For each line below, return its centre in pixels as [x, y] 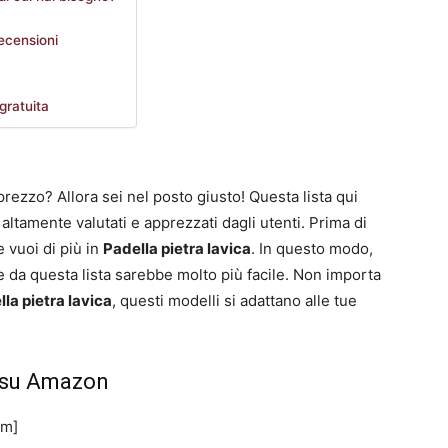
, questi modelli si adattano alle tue [234, 301]
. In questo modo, [312, 249]
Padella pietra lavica [177, 249]
